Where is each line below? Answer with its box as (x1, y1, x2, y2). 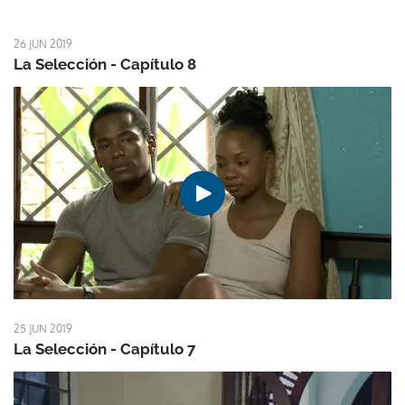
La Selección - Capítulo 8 (14, 55, 196, 74)
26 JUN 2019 (14, 37, 72, 52)
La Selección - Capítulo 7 (14, 340, 196, 359)
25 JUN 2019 (14, 322, 72, 336)
